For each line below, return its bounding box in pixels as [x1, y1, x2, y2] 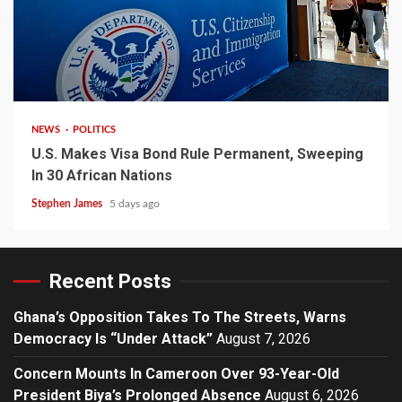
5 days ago [109, 197, 160, 209]
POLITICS [72, 124, 117, 135]
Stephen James [31, 197, 105, 209]
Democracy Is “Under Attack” [13, 329, 213, 347]
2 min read [31, 69, 86, 81]
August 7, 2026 [216, 329, 310, 347]
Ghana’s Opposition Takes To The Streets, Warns [13, 308, 346, 326]
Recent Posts [49, 269, 171, 293]
